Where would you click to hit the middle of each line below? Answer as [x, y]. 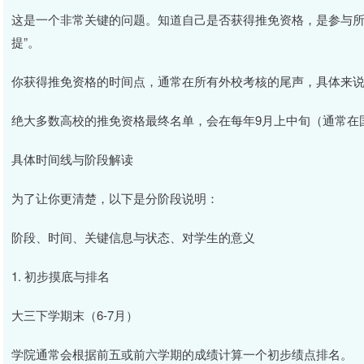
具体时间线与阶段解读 [72, 159]
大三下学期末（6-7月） [75, 315]
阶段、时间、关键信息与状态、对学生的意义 [133, 237]
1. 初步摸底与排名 [61, 276]
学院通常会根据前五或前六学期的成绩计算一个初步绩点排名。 [182, 354]
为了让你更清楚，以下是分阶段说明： [115, 198]
